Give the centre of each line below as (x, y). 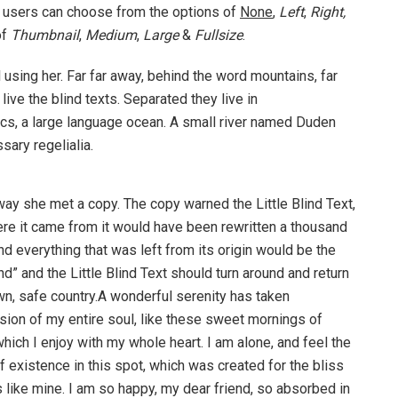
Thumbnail (45, 35)
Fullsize (219, 35)
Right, (328, 12)
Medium (111, 35)
